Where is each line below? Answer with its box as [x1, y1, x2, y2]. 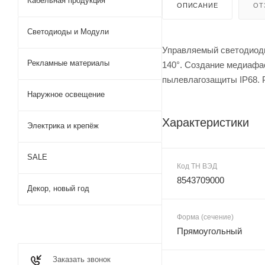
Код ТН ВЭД [177, 161, 217, 170]
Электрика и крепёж [27, 121, 99, 130]
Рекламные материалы [27, 59, 109, 67]
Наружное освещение [27, 90, 105, 99]
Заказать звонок [53, 255, 111, 264]
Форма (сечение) [177, 212, 234, 221]
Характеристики [162, 115, 249, 129]
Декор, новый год [27, 184, 89, 193]
